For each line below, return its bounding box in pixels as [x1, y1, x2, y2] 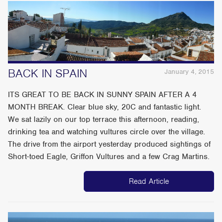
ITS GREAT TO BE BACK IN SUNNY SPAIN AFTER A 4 [8, 90, 197, 100]
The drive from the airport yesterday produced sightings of [8, 139, 211, 150]
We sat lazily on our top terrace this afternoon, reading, [8, 114, 200, 125]
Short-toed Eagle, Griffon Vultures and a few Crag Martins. [8, 152, 210, 162]
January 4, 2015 [164, 67, 214, 76]
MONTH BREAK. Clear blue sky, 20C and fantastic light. [8, 102, 202, 112]
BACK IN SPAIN [8, 66, 88, 81]
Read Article [128, 176, 169, 187]
